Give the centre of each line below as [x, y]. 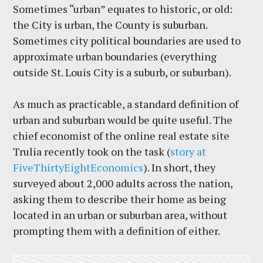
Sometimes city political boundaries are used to [127, 41]
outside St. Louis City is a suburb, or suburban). [122, 73]
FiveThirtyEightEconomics [78, 168]
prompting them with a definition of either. [117, 231]
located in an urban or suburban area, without [120, 215]
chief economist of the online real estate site [122, 136]
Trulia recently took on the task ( [92, 152]
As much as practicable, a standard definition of [126, 104]
